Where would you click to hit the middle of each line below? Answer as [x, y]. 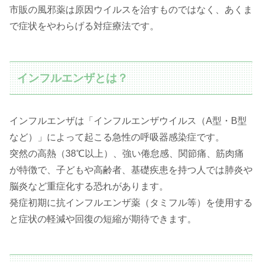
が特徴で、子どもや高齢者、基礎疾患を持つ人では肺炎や [131, 170]
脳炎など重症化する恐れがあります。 [89, 187]
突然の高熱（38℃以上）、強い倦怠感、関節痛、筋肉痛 [127, 154]
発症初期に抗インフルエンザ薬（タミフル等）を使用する [131, 203]
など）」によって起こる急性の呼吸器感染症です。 [117, 137]
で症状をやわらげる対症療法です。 [84, 26]
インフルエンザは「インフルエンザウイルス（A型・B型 [128, 121]
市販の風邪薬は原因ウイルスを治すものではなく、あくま [131, 10]
